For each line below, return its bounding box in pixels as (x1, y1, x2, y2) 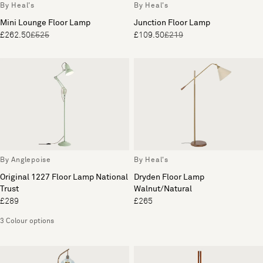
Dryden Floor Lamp (134, 173, 204, 181)
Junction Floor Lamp (134, 18, 210, 27)
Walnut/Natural (134, 184, 192, 193)
